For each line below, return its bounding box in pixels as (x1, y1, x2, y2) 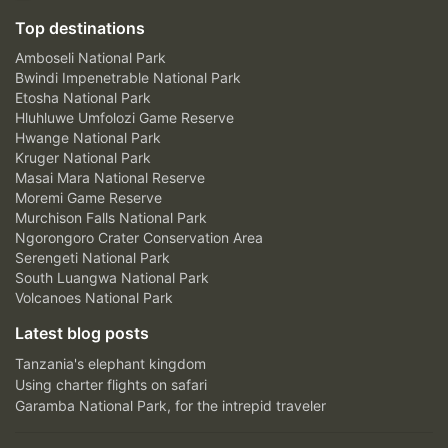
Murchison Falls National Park (15, 209, 207, 227)
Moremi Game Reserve (15, 189, 162, 207)
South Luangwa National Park (15, 269, 209, 287)
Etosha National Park (15, 89, 151, 107)
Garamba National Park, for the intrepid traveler (15, 397, 326, 415)
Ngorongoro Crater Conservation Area (15, 229, 263, 247)
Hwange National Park (15, 129, 161, 147)
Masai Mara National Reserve (15, 169, 205, 187)
